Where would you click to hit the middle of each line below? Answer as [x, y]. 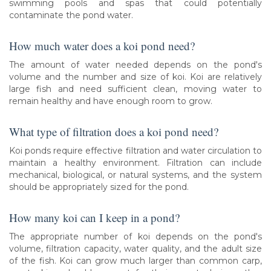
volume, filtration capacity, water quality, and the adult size [135, 249]
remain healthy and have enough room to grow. [111, 101]
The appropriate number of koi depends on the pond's [135, 237]
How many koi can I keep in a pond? [94, 217]
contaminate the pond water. [71, 15]
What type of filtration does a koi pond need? [114, 131]
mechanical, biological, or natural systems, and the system [135, 175]
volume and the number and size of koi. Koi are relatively [135, 77]
